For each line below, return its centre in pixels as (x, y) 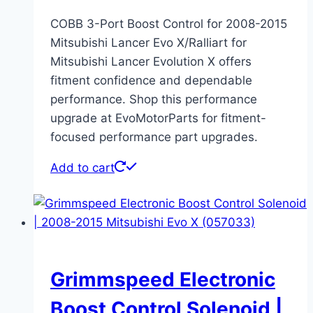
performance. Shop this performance (154, 99)
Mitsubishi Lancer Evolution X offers (151, 61)
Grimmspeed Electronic (163, 279)
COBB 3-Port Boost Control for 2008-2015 (169, 23)
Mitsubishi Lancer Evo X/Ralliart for (148, 42)
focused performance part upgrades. (154, 137)
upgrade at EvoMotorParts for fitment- (158, 118)
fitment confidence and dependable (151, 80)
